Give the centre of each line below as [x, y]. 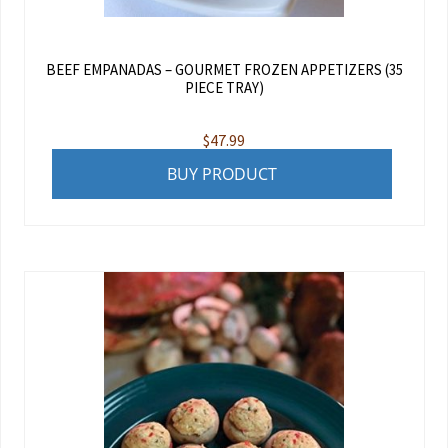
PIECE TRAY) [224, 88]
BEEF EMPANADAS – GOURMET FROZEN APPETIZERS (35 [224, 70]
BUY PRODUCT [221, 173]
